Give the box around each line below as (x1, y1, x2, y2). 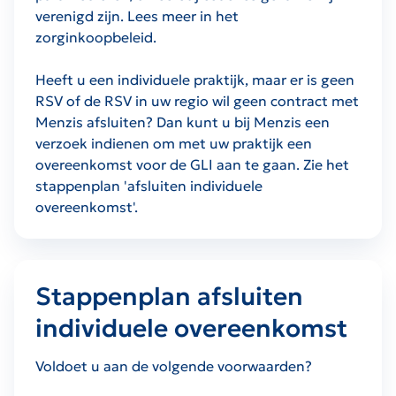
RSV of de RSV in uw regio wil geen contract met (35, 91, 359, 110)
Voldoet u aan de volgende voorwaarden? (35, 356, 312, 375)
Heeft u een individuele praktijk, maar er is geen (35, 70, 354, 88)
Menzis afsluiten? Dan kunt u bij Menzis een (35, 112, 330, 131)
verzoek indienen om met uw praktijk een (35, 133, 312, 152)
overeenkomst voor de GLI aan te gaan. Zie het (35, 155, 349, 173)
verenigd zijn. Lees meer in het (35, 6, 239, 25)
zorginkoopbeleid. (35, 27, 156, 46)
